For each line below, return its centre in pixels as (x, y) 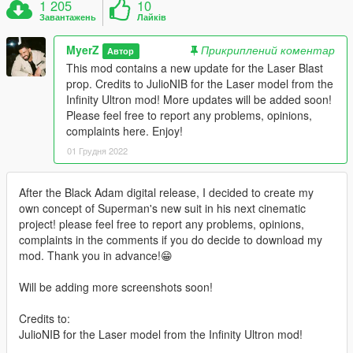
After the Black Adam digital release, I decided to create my (166, 192)
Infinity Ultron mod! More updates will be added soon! (199, 99)
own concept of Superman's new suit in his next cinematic (162, 208)
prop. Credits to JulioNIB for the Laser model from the (200, 83)
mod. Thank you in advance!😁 (96, 255)
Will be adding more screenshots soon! (116, 286)
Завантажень (68, 17)
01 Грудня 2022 (97, 150)
